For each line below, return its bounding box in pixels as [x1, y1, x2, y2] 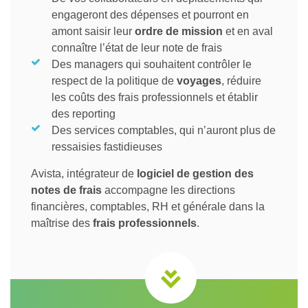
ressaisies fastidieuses [52, 141, 162, 153]
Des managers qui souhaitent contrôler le [52, 58, 252, 70]
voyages [177, 75, 221, 87]
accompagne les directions [102, 184, 235, 196]
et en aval [223, 25, 273, 37]
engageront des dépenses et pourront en [52, 9, 249, 21]
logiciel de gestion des [137, 168, 254, 179]
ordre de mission [135, 25, 223, 37]
